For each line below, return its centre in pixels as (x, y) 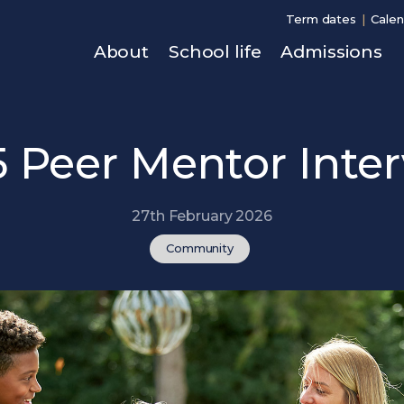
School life (215, 52)
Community (200, 248)
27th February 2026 (202, 216)
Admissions (331, 52)
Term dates (321, 19)
